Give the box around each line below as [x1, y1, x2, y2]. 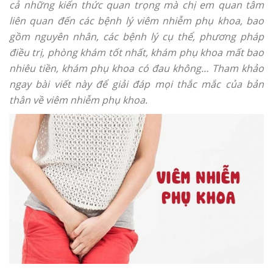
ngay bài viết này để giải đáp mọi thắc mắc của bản [9, 77, 264, 91]
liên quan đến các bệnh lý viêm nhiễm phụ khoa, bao [9, 14, 264, 27]
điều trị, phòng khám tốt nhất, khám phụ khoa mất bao [9, 46, 264, 59]
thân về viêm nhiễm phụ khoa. [9, 93, 147, 107]
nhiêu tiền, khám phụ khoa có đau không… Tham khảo [9, 62, 264, 75]
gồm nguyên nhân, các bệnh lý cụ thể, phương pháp [9, 30, 264, 43]
